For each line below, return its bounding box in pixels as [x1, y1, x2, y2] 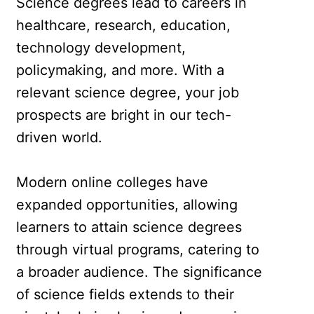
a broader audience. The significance [16, 263, 263, 280]
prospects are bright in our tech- [16, 106, 232, 123]
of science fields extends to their [16, 285, 235, 303]
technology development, [16, 39, 186, 56]
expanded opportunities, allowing [16, 196, 238, 213]
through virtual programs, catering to [16, 240, 260, 258]
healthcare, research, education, [16, 16, 231, 34]
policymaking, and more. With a [16, 61, 225, 78]
